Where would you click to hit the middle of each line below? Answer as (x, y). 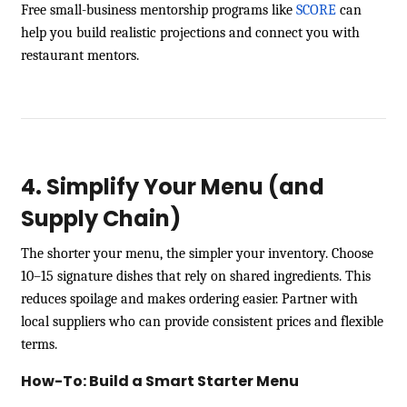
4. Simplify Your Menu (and (173, 186)
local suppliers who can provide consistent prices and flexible (202, 321)
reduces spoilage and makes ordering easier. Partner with (189, 298)
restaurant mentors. (80, 55)
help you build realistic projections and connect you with (190, 32)
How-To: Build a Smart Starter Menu (160, 381)
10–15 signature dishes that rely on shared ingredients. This (196, 276)
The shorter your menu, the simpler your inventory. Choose (197, 253)
